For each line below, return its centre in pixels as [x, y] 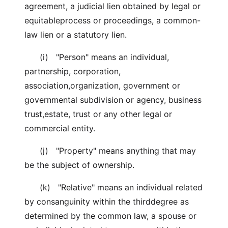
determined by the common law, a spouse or [110, 216]
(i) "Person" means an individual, [97, 57]
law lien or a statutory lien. [76, 35]
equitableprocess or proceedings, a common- [112, 20]
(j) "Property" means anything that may [110, 151]
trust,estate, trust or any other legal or [98, 114]
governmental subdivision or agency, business [113, 100]
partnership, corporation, [73, 71]
